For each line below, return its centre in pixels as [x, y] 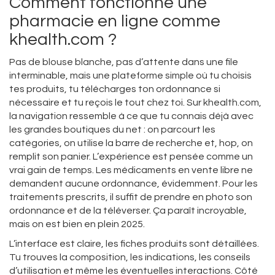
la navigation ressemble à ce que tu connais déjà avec [131, 116]
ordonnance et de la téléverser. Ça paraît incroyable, [128, 211]
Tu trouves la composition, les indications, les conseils [130, 258]
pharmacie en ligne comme [115, 21]
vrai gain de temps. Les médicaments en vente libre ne [131, 170]
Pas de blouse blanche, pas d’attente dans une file [124, 62]
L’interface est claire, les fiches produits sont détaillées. [134, 244]
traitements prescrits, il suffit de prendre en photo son [131, 197]
